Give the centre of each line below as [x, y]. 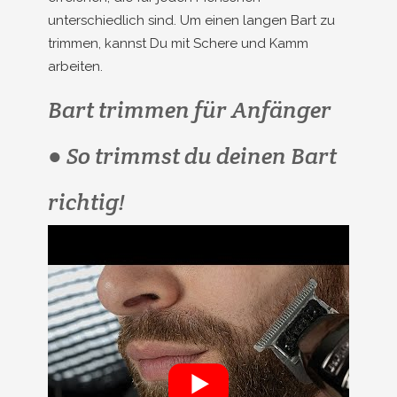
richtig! [86, 202]
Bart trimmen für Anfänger [190, 109]
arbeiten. [75, 66]
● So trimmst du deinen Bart [192, 156]
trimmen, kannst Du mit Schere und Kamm [178, 43]
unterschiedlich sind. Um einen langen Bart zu [191, 20]
